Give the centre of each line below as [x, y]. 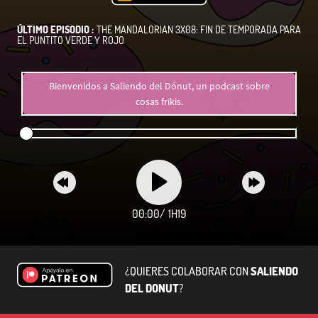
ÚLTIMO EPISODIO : [55, 29]
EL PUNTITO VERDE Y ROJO [71, 40]
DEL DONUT [152, 288]
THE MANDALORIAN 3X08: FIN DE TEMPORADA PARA [198, 29]
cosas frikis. [159, 101]
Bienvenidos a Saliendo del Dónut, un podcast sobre [159, 86]
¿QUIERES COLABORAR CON [188, 271]
